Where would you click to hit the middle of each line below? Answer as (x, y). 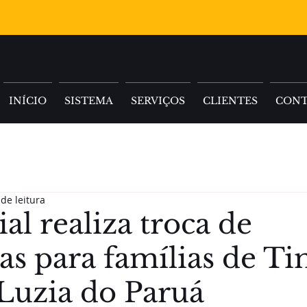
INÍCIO (28, 101)
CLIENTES (230, 101)
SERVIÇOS (158, 101)
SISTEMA (89, 101)
